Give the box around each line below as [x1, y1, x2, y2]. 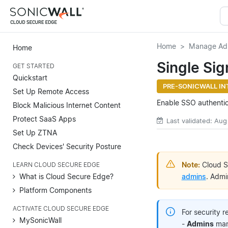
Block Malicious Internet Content [13, 100, 121, 109]
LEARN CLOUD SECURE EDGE [13, 161, 100, 168]
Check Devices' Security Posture [13, 141, 121, 151]
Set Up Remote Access [13, 87, 89, 96]
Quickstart [13, 73, 47, 82]
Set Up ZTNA [13, 128, 57, 137]
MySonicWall [19, 215, 62, 224]
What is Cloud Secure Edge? [19, 172, 113, 181]
